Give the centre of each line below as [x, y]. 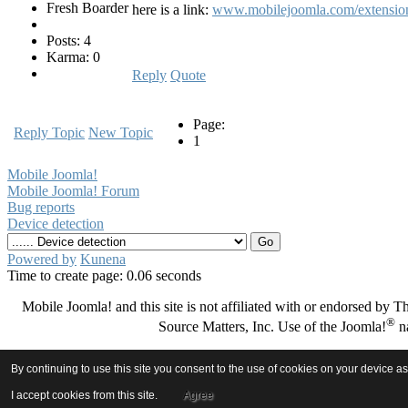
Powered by [42, 260]
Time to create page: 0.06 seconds [104, 276]
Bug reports [41, 208]
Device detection [56, 224]
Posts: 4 [69, 41]
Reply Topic [49, 133]
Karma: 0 [73, 57]
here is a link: [172, 10]
